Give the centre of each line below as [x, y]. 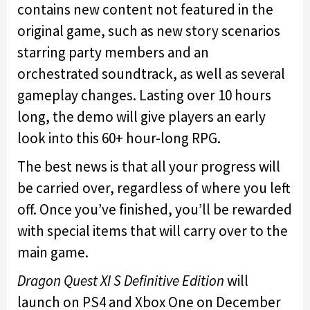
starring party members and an [113, 52]
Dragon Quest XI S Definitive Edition [121, 280]
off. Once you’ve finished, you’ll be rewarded [155, 209]
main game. [53, 252]
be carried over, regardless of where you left [154, 188]
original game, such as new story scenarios [149, 30]
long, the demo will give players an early [142, 116]
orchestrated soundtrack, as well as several [151, 73]
